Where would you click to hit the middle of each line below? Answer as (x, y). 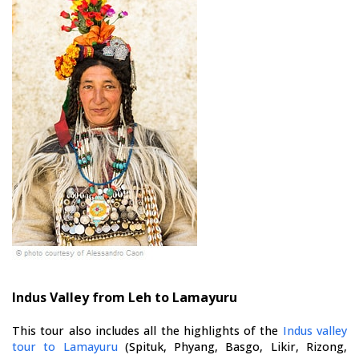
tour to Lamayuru (65, 347)
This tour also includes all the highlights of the (147, 331)
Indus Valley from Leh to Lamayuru (125, 297)
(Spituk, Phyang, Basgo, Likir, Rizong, (232, 347)
